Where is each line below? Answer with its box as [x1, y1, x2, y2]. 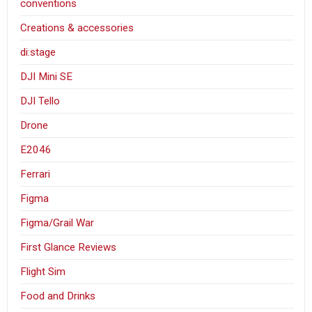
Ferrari [20, 167, 51, 180]
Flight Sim [20, 265, 66, 278]
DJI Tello [20, 94, 61, 107]
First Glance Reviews [20, 240, 117, 253]
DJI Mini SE [20, 70, 73, 83]
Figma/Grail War [20, 216, 95, 229]
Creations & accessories [20, 21, 134, 34]
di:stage [20, 45, 56, 58]
